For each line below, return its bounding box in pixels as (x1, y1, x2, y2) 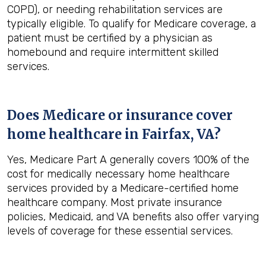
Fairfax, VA (142, 126, 214, 142)
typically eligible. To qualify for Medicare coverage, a (7, 17, 256, 30)
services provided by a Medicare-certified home (7, 182, 239, 195)
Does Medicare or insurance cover (7, 107, 233, 123)
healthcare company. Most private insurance (7, 196, 222, 209)
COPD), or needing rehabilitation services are (7, 3, 223, 16)
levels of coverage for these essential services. (7, 224, 233, 237)
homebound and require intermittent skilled (7, 46, 218, 59)
